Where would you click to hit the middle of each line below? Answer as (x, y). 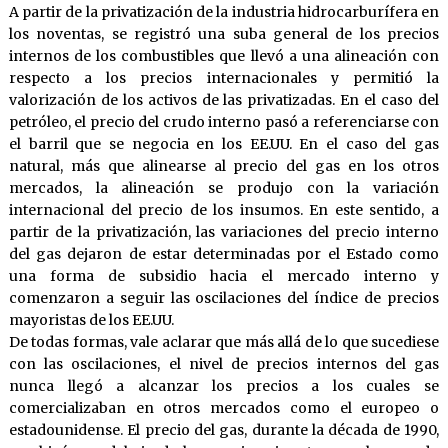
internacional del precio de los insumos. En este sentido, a (224, 210)
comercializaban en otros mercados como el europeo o (224, 408)
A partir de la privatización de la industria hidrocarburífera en (224, 12)
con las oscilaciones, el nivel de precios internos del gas (224, 364)
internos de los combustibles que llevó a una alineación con (224, 56)
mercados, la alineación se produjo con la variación (224, 188)
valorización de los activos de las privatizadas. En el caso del (224, 100)
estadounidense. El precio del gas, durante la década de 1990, (224, 430)
